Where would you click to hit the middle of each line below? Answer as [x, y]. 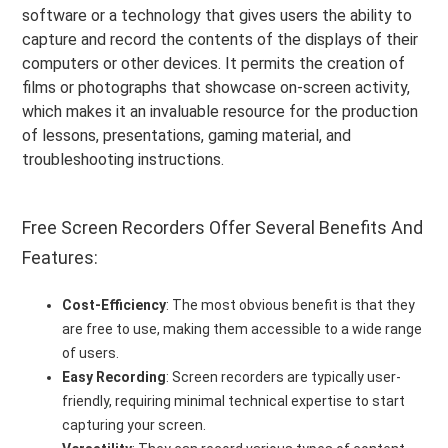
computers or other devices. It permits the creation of [214, 63]
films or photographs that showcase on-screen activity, [216, 87]
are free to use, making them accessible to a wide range [242, 329]
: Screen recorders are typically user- [284, 377]
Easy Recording [114, 377]
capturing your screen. [134, 425]
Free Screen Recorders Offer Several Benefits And [223, 227]
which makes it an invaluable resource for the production [220, 111]
